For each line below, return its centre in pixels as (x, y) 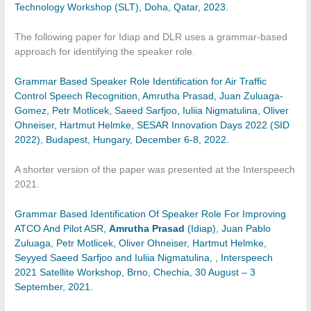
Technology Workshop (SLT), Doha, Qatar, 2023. (122, 8)
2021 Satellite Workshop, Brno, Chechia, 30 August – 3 (135, 272)
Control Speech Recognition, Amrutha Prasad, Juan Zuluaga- (149, 96)
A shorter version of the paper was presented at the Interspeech (155, 169)
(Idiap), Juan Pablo (228, 228)
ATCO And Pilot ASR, (62, 228)
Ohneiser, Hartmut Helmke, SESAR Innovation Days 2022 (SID (152, 125)
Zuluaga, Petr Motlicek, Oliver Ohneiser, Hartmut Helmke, (141, 243)
